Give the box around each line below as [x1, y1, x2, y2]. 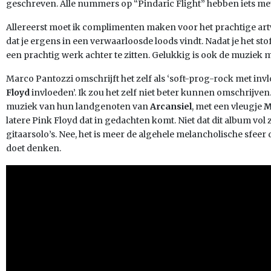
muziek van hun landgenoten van [6, 101, 150, 112]
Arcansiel [150, 101, 192, 112]
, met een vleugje [192, 101, 264, 112]
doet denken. [6, 143, 61, 154]
